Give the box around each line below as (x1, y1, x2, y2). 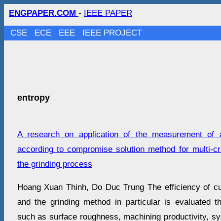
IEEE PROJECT (82, 28, 143, 37)
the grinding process (17, 159, 92, 169)
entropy (17, 93, 50, 103)
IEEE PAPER (84, 8, 132, 18)
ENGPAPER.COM (9, 8, 78, 18)
